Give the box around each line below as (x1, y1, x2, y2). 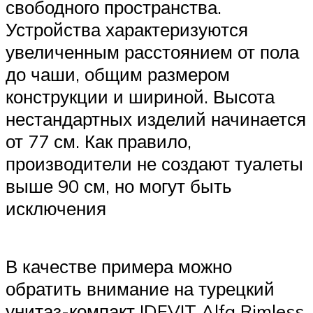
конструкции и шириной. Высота (6, 85, 275, 108)
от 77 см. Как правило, (6, 129, 191, 152)
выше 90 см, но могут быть (6, 174, 232, 197)
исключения (6, 196, 106, 219)
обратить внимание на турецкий (6, 277, 275, 300)
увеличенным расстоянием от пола (6, 40, 299, 63)
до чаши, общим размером (6, 62, 230, 85)
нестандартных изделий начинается (6, 107, 306, 130)
